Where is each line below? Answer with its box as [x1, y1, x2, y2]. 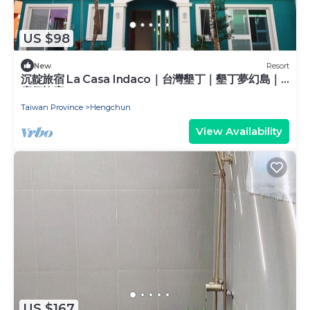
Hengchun [90, 102, 131, 113]
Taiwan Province [21, 102, 83, 113]
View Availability [196, 125, 282, 138]
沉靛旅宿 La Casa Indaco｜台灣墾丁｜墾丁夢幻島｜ [21, 73, 282, 86]
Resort [266, 60, 289, 71]
